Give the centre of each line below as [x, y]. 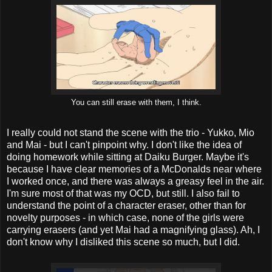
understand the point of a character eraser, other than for [126, 206]
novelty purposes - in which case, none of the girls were [125, 218]
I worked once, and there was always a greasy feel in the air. [135, 182]
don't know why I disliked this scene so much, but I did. [123, 242]
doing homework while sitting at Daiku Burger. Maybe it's [128, 157]
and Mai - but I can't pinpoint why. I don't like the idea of [124, 145]
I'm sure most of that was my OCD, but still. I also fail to [123, 194]
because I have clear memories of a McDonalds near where [134, 169]
